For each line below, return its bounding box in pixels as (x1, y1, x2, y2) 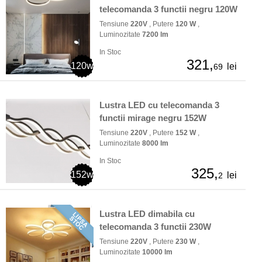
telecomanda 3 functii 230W (99, 222, 211, 232)
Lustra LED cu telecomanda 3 (99, 100, 219, 111)
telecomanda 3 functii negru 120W (99, 4, 237, 15)
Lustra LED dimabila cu (99, 209, 195, 219)
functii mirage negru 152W (99, 113, 206, 123)
